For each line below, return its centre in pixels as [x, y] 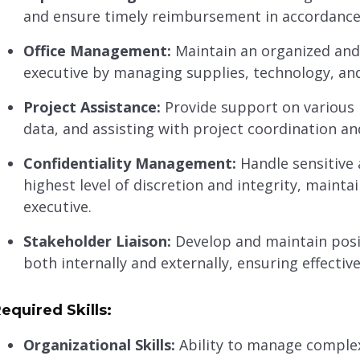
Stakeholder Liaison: [97, 241]
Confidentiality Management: [129, 164]
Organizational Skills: [99, 345]
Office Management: [97, 51]
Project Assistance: [92, 107]
